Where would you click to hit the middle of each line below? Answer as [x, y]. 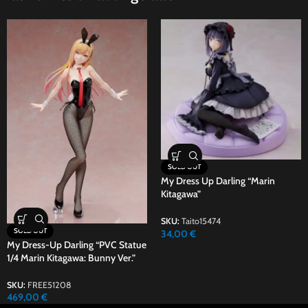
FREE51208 [49, 285]
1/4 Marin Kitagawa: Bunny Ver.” [71, 257]
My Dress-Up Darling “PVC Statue [77, 244]
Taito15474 [201, 221]
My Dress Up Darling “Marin [218, 181]
